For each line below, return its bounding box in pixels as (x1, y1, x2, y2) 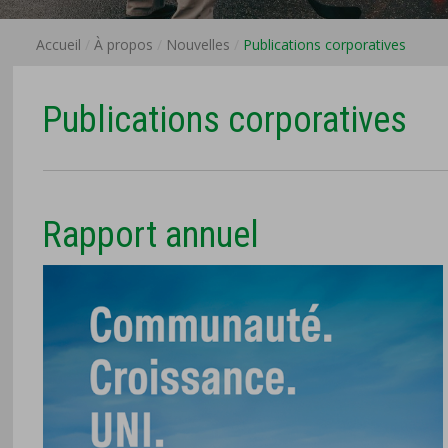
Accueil (36, 34, 82, 54)
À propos (94, 34, 154, 54)
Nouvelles (166, 34, 231, 54)
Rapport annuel (42, 213, 260, 256)
